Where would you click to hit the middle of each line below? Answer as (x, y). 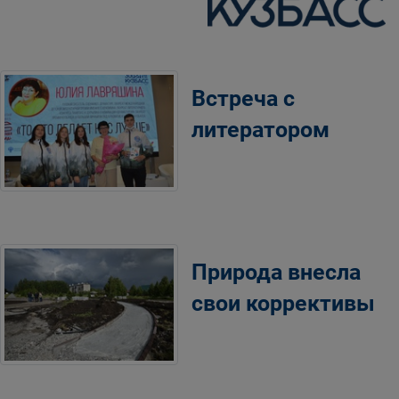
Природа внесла (276, 272)
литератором (261, 130)
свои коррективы (283, 303)
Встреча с (243, 98)
